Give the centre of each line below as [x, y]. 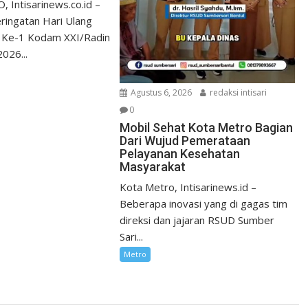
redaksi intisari [238, 92]
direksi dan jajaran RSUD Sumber [197, 220]
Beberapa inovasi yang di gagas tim [204, 203]
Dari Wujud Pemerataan [185, 140]
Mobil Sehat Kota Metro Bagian [207, 127]
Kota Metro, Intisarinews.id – [188, 187]
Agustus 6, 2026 [161, 92]
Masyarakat [153, 166]
